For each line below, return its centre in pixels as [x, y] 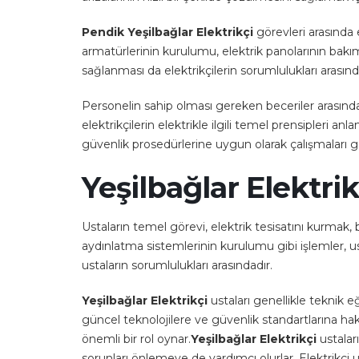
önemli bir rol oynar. [136, 339]
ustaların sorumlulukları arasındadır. [177, 265]
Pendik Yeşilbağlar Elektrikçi [169, 32]
